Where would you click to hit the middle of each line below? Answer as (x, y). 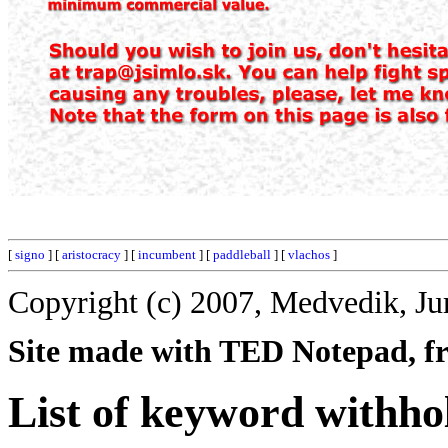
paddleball (242, 254)
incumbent (167, 254)
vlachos (309, 254)
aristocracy (91, 254)
